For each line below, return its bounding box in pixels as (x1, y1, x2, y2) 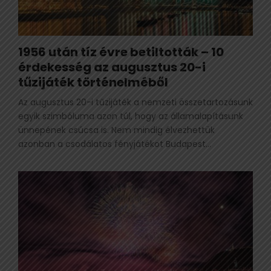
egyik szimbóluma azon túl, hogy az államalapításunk (18, 109, 243, 122)
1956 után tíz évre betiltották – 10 (18, 43, 224, 60)
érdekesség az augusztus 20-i (18, 58, 206, 76)
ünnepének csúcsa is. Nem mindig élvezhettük (18, 123, 215, 136)
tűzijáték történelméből (18, 73, 168, 91)
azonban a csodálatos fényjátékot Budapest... (18, 137, 211, 150)
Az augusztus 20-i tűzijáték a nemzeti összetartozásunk (18, 96, 253, 108)
